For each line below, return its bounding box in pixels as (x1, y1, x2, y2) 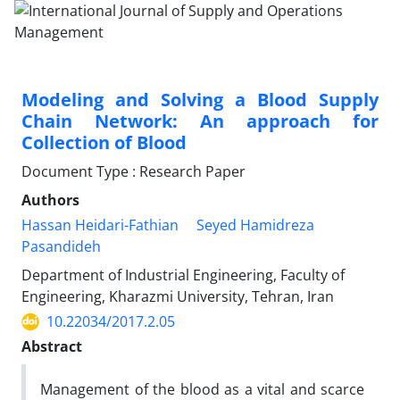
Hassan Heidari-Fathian (21, 215, 179, 235)
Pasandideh (21, 237, 101, 256)
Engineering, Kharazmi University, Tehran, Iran (21, 287, 334, 306)
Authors (21, 190, 79, 210)
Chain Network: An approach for (21, 109, 379, 133)
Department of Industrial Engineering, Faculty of (21, 265, 345, 285)
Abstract (21, 337, 82, 356)
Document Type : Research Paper (21, 162, 246, 181)
